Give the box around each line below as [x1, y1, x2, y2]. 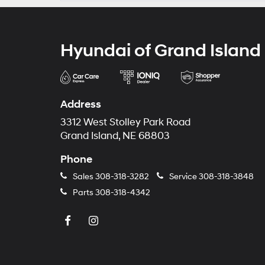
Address [60, 98, 101, 111]
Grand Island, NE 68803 [60, 130, 170, 142]
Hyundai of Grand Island [60, 40, 261, 62]
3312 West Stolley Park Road [60, 117, 190, 128]
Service [167, 172, 199, 182]
